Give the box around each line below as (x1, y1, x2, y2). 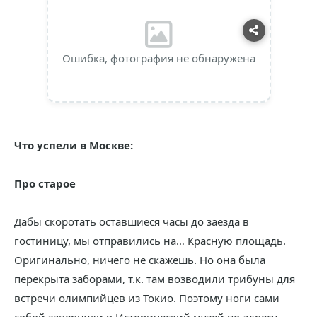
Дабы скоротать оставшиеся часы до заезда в (14, 214, 249, 229)
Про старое (14, 176, 76, 190)
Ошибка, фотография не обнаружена (62, 51, 255, 65)
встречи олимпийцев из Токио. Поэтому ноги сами (14, 291, 279, 305)
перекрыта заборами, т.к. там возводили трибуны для (14, 272, 295, 286)
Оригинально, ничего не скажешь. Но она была (14, 253, 265, 267)
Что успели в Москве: (14, 138, 133, 152)
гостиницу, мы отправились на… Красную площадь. (14, 234, 286, 248)
